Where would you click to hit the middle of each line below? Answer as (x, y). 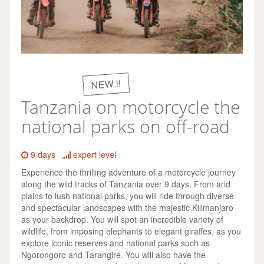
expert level (93, 154)
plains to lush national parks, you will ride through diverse (128, 195)
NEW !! (106, 84)
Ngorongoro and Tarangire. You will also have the (113, 254)
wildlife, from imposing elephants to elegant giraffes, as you (131, 231)
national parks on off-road (126, 126)
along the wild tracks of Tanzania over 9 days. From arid (126, 184)
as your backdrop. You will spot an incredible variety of (122, 219)
